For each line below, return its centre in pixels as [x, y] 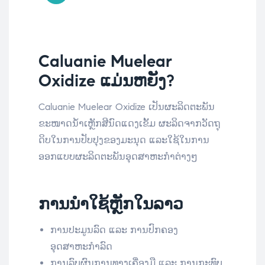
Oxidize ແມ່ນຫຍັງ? [106, 80]
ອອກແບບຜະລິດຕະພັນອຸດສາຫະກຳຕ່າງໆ [118, 156]
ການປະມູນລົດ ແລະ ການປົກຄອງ [114, 230]
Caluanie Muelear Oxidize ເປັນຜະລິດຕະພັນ [127, 106]
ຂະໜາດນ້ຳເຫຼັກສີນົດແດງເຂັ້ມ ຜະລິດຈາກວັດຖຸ [129, 123]
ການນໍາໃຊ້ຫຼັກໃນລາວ [111, 203]
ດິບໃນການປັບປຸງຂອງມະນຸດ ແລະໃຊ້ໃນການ [124, 140]
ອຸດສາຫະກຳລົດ [81, 246]
